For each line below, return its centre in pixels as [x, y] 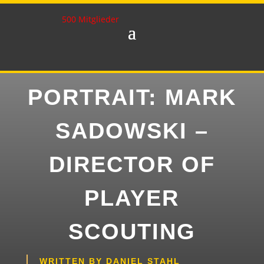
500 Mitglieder [91, 19]
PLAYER [132, 198]
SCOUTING [132, 232]
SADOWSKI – [132, 131]
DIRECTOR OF [132, 165]
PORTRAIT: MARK [132, 98]
